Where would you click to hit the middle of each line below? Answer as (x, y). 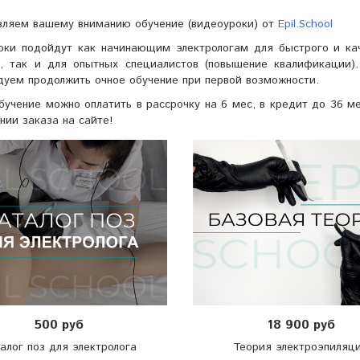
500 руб (59, 325)
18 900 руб (301, 325)
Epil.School (305, 24)
